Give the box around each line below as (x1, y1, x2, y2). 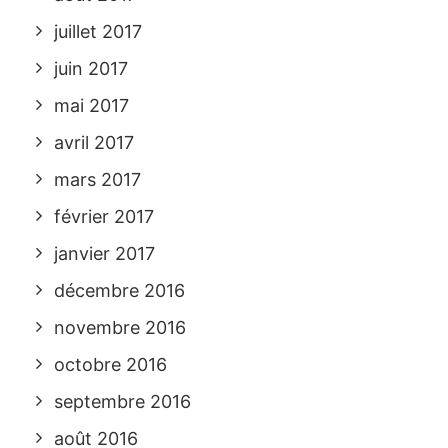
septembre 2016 (54, 391, 191, 412)
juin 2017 (54, 58, 128, 79)
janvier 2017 (54, 243, 155, 264)
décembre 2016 (54, 280, 185, 301)
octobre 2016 (54, 354, 167, 375)
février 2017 (54, 206, 154, 227)
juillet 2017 (54, 21, 142, 42)
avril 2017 (54, 132, 134, 153)
